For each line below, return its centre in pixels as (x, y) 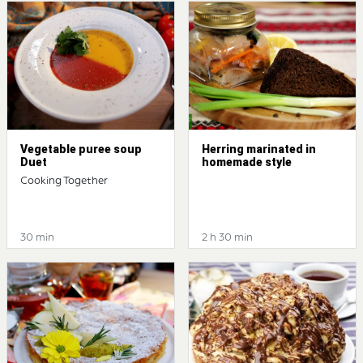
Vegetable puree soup (81, 149)
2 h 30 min (227, 238)
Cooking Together (64, 181)
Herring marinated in (259, 149)
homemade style (247, 162)
